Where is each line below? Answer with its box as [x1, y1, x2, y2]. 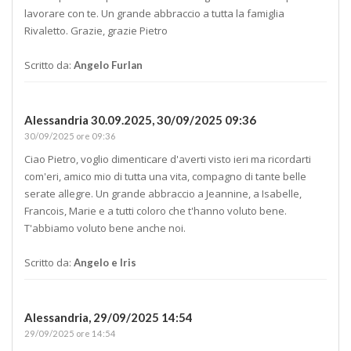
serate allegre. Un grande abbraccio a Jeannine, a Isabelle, [24, 186, 302, 201]
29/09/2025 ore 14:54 [24, 328, 116, 339]
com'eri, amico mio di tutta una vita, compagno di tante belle [24, 169, 306, 184]
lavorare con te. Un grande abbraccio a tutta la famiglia [24, 6, 284, 21]
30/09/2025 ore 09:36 [24, 131, 116, 142]
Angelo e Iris [74, 256, 136, 270]
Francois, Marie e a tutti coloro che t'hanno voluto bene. [24, 204, 287, 219]
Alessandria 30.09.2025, [24, 113, 157, 128]
